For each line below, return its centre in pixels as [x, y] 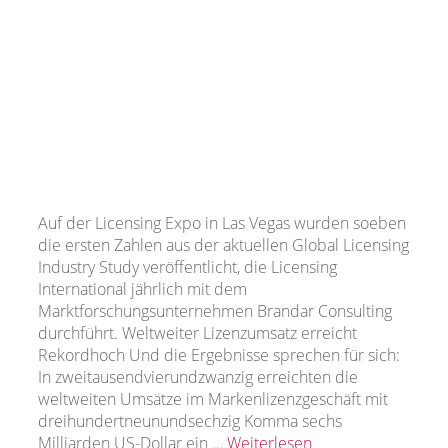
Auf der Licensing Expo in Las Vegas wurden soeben [222, 223]
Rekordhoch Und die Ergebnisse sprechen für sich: [219, 355]
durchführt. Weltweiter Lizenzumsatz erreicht [197, 333]
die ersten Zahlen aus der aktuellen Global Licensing [223, 245]
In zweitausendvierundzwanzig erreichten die [198, 377]
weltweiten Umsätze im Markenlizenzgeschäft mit [213, 399]
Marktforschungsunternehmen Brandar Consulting [215, 311]
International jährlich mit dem [142, 289]
